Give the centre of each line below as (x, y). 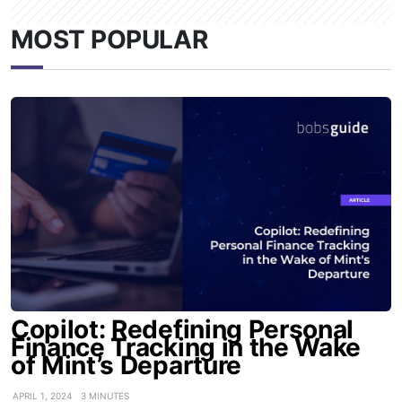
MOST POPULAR (109, 40)
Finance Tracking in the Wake (186, 347)
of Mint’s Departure (126, 365)
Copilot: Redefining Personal (183, 329)
